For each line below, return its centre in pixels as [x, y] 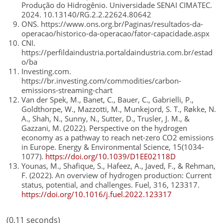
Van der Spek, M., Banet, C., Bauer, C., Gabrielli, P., [108, 100]
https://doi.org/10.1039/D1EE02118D [111, 156]
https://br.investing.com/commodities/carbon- [102, 81]
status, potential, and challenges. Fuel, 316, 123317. [111, 185]
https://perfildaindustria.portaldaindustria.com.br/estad [117, 52]
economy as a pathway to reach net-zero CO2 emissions [118, 137]
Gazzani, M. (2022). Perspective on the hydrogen [105, 128]
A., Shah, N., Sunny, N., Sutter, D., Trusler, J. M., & [106, 118]
